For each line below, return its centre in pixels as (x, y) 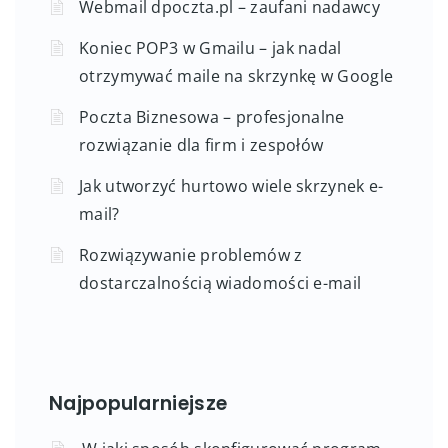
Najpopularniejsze (138, 403)
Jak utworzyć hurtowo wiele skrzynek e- (231, 185)
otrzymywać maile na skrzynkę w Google (236, 75)
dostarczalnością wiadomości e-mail (220, 282)
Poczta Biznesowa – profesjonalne (212, 116)
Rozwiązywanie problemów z (191, 254)
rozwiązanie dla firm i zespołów (201, 144)
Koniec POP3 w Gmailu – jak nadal (210, 47)
